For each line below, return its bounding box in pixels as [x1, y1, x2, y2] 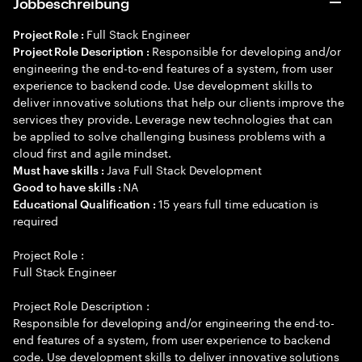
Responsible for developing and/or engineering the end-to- [13, 313, 335, 330]
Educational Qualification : [13, 196, 159, 211]
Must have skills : [13, 162, 107, 177]
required [13, 211, 58, 229]
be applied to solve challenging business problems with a [13, 126, 326, 144]
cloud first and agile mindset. [13, 143, 171, 161]
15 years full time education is [158, 194, 318, 212]
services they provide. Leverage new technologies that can [13, 109, 334, 127]
